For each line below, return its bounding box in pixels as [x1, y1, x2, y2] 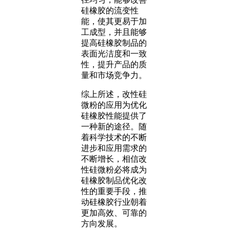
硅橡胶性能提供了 [81, 111, 147, 120]
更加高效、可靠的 [81, 208, 147, 217]
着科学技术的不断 [81, 132, 147, 142]
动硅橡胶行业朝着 [81, 197, 147, 206]
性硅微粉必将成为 [81, 165, 147, 174]
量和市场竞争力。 [81, 70, 147, 80]
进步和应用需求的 [81, 143, 147, 152]
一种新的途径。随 [81, 122, 147, 131]
